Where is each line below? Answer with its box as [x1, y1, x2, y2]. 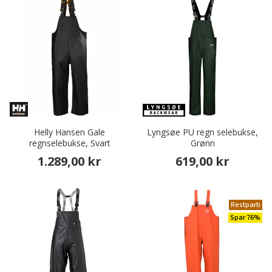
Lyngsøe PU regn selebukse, [147, 126, 258, 138]
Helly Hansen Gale [34, 126, 105, 138]
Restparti [231, 200, 260, 211]
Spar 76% [230, 212, 260, 223]
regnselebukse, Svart [29, 137, 110, 149]
